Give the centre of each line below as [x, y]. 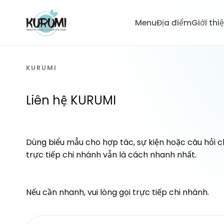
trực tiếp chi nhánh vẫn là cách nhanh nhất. [111, 154]
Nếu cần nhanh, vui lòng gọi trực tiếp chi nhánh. [117, 192]
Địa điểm [174, 22]
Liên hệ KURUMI [71, 100]
